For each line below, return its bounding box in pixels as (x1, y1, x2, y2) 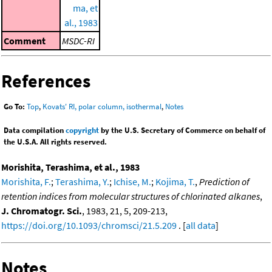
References (1, 69, 90, 92)
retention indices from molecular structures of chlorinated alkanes (1, 190, 260, 203)
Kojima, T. (155, 175, 195, 188)
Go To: (4, 101, 25, 112)
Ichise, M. (114, 175, 151, 188)
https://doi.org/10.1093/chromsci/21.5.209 (1, 219, 177, 232)
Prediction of (199, 175, 250, 188)
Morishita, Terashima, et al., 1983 (1, 161, 140, 174)
